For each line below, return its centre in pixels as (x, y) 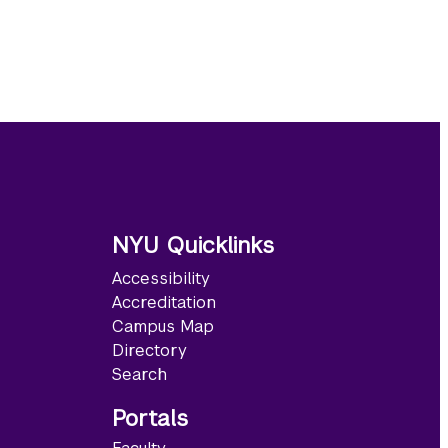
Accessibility (161, 278)
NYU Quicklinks (193, 246)
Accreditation (164, 302)
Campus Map (163, 326)
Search (139, 374)
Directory (149, 350)
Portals (150, 418)
